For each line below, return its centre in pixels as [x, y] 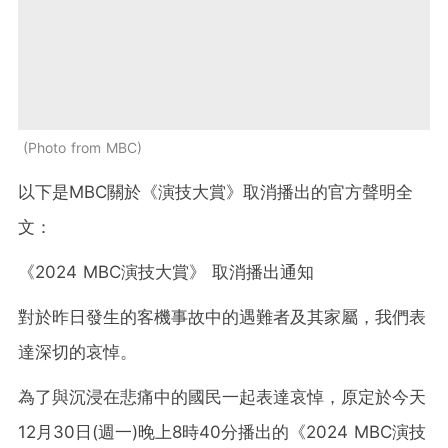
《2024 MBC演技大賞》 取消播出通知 [166, 272]
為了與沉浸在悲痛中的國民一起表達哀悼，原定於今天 [222, 397]
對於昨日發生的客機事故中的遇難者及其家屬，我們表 [222, 317]
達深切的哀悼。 [77, 352]
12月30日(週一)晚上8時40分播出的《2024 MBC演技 [222, 432]
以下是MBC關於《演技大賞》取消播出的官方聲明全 [215, 192]
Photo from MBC [82, 148]
